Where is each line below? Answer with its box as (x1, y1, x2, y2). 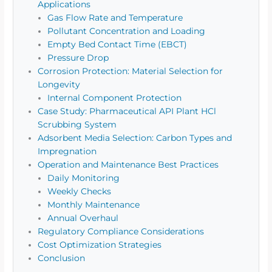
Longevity (38, 79, 81, 89)
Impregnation (38, 146, 97, 156)
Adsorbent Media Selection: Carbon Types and (38, 132, 233, 143)
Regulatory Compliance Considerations (38, 226, 205, 236)
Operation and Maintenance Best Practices (38, 159, 219, 169)
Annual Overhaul (47, 212, 119, 223)
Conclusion (38, 253, 86, 263)
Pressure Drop (47, 52, 109, 63)
